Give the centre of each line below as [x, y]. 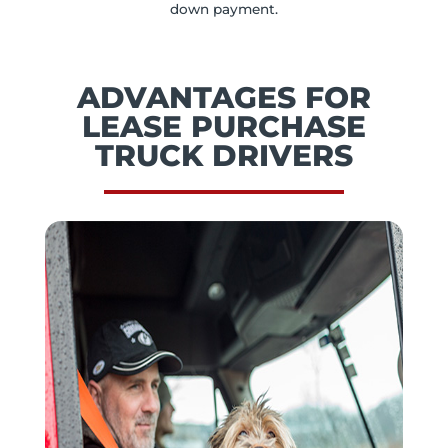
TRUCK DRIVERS [223, 155]
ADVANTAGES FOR [223, 97]
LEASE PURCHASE [223, 126]
